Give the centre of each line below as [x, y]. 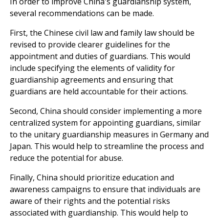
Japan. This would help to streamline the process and [107, 146]
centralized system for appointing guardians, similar [105, 122]
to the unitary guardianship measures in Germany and [109, 134]
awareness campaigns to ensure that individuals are [105, 189]
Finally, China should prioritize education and [92, 177]
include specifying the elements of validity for [92, 68]
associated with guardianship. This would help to [99, 212]
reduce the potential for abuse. [66, 158]
